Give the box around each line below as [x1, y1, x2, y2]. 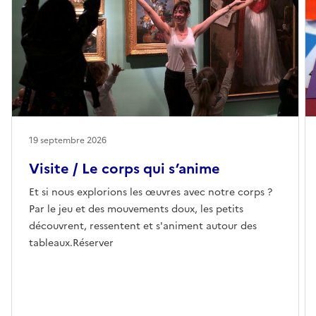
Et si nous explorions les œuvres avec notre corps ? [29, 184, 272, 200]
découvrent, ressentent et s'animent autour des [29, 218, 257, 233]
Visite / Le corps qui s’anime [29, 157, 220, 179]
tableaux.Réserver [29, 235, 114, 250]
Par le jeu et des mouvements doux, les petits [29, 201, 243, 217]
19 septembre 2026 [29, 133, 107, 147]
